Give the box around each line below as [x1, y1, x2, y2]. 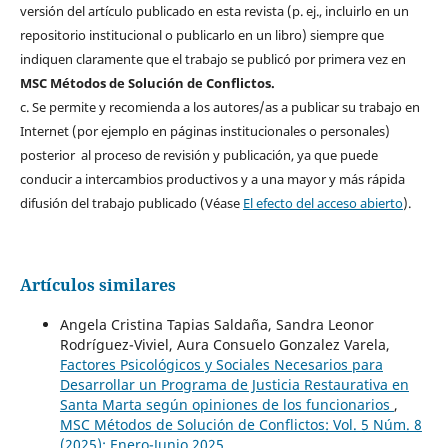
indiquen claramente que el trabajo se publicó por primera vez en [19, 49, 406, 68]
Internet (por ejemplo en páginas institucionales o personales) [19, 121, 390, 140]
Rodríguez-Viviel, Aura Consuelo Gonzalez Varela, [59, 334, 390, 354]
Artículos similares [19, 273, 176, 296]
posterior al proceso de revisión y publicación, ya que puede [19, 145, 378, 164]
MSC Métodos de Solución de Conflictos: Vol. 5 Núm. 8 [59, 414, 422, 434]
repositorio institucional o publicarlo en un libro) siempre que [19, 25, 384, 44]
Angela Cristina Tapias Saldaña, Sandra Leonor [59, 314, 374, 334]
